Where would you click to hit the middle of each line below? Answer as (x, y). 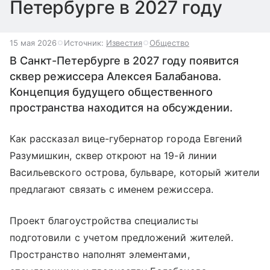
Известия (124, 43)
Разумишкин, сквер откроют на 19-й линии (113, 155)
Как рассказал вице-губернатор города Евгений (126, 139)
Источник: (85, 43)
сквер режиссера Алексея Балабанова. (115, 76)
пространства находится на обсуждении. (121, 108)
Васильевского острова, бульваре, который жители (135, 172)
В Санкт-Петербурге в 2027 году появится (124, 61)
